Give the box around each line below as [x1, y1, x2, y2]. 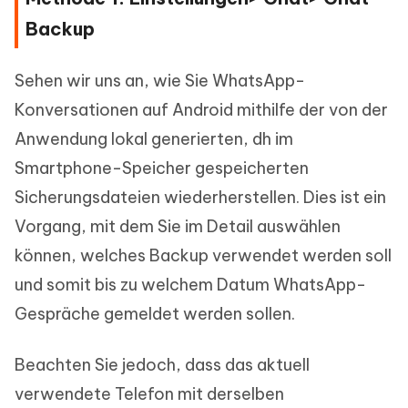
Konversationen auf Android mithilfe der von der [15, 99, 388, 121]
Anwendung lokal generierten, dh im [15, 128, 293, 150]
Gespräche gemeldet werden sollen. [15, 303, 295, 325]
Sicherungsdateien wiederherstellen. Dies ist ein [15, 187, 386, 209]
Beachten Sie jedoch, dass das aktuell [15, 354, 310, 376]
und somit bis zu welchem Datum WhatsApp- [15, 274, 366, 296]
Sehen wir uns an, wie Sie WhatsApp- [15, 70, 305, 92]
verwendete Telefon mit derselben [15, 383, 284, 405]
